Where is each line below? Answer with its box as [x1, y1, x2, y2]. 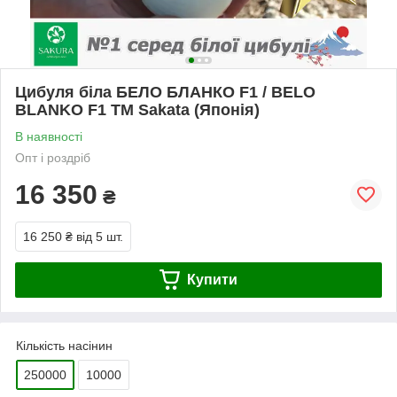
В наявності [15, 128, 82, 144]
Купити [186, 271, 237, 287]
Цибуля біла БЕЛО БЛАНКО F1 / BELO [15, 82, 315, 101]
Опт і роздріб [15, 150, 90, 165]
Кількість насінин [16, 338, 113, 353]
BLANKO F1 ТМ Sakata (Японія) [15, 100, 260, 119]
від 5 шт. [76, 229, 123, 244]
